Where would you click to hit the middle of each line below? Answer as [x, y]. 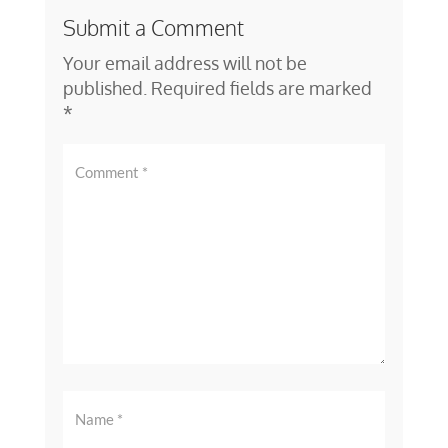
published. [104, 87]
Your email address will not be [184, 62]
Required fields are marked [261, 87]
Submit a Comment [153, 27]
